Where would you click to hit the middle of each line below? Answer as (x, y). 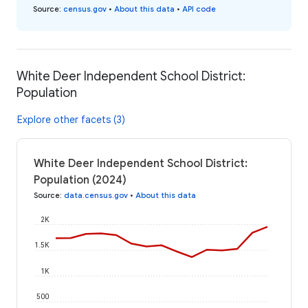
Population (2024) (80, 180)
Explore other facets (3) (71, 119)
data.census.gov (96, 195)
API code (199, 9)
